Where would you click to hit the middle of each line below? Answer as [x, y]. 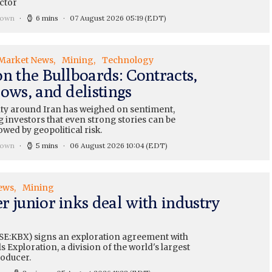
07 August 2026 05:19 [106, 18]
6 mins [47, 18]
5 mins [47, 145]
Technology [127, 60]
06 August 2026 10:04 [107, 145]
